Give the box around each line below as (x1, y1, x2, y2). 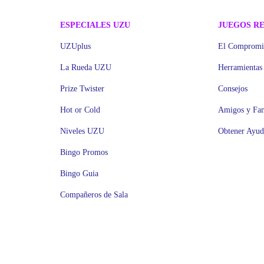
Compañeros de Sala (60, 190, 128, 199)
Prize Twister (60, 84, 105, 93)
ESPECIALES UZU (60, 21, 131, 29)
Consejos (217, 84, 247, 93)
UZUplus (60, 42, 91, 51)
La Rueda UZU (60, 63, 112, 72)
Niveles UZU (60, 127, 105, 136)
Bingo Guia (60, 169, 99, 178)
